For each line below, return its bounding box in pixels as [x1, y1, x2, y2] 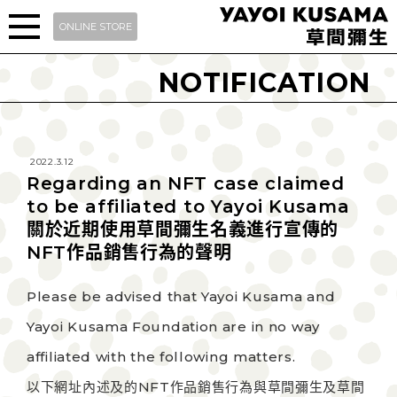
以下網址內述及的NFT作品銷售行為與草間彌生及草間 [27, 378, 365, 395]
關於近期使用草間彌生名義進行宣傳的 [27, 219, 339, 240]
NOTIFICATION [158, 66, 370, 99]
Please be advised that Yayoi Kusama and [27, 288, 336, 305]
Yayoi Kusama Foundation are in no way [27, 318, 320, 335]
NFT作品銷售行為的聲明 [27, 242, 232, 263]
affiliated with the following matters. [27, 348, 296, 365]
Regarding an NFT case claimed [27, 173, 345, 194]
